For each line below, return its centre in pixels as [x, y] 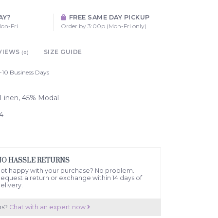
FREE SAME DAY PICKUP [109, 17]
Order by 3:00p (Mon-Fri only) [103, 26]
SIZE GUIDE [63, 52]
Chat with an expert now [48, 207]
